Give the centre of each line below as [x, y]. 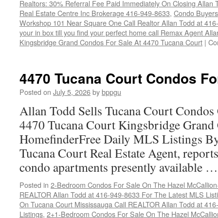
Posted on [35, 92]
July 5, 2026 [72, 92]
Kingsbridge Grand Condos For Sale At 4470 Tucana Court [111, 42]
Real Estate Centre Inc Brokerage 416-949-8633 [95, 13]
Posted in [34, 185]
